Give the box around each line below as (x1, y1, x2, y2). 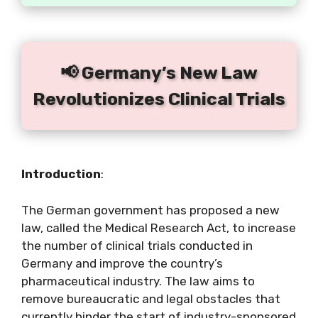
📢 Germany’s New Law (60, 62, 258, 84)
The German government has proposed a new (21, 202, 280, 217)
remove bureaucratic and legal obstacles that (21, 291, 280, 306)
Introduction (21, 167, 101, 182)
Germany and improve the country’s (21, 256, 223, 270)
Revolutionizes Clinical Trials (33, 89, 285, 110)
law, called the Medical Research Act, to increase (21, 220, 296, 235)
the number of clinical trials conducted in (21, 238, 253, 253)
